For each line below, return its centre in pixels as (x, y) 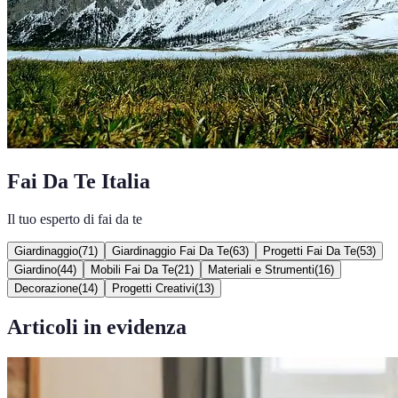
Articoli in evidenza (97, 326)
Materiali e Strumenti (261, 269)
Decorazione (46, 288)
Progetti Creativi (153, 288)
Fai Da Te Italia (79, 181)
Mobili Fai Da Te (132, 269)
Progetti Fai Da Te (310, 251)
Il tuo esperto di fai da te (75, 219)
